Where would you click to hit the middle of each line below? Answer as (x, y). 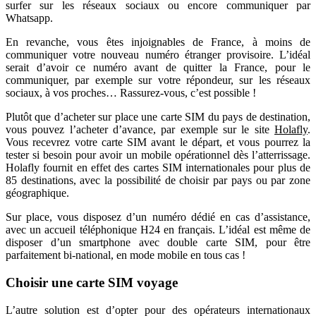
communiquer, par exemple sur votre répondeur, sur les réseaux (158, 80)
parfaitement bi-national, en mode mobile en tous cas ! (126, 255)
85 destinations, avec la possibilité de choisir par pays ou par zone (158, 181)
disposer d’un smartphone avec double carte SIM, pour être (158, 243)
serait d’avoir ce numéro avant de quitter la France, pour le (158, 68)
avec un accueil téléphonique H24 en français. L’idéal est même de (158, 230)
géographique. (37, 193)
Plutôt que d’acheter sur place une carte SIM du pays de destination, (158, 117)
